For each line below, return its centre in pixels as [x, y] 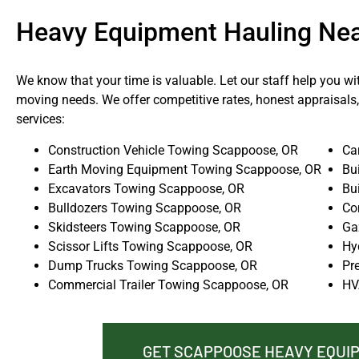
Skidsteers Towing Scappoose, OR [144, 227]
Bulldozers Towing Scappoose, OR [145, 208]
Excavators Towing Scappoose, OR [146, 188]
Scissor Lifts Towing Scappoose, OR [150, 246]
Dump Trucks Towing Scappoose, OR [153, 265]
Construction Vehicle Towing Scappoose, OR [173, 150]
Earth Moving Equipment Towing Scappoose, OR [185, 169]
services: [40, 119]
